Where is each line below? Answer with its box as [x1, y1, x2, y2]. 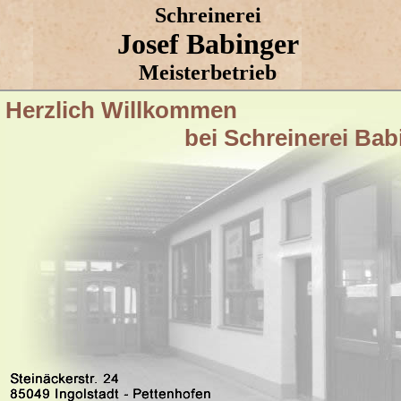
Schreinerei [154, 4, 261, 27]
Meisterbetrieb [139, 61, 277, 84]
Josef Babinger [116, 28, 299, 60]
